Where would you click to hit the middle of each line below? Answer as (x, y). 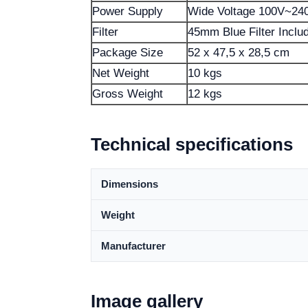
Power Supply (128, 11)
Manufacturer (133, 246)
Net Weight (121, 73)
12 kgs (205, 94)
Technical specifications (192, 144)
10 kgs (205, 73)
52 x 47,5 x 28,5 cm (239, 53)
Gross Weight (128, 94)
